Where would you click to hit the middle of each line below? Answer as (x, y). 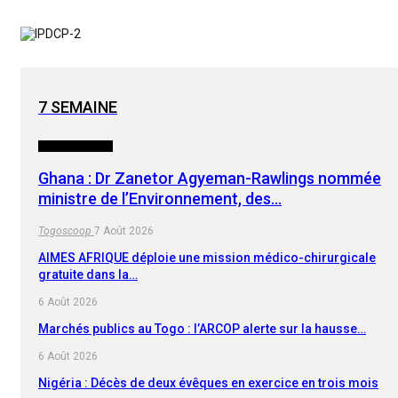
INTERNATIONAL (76, 146)
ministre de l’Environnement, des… (160, 198)
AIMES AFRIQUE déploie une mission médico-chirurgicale (207, 257)
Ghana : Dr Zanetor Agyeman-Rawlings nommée (210, 178)
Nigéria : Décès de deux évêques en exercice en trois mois (208, 382)
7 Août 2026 (124, 231)
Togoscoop (66, 231)
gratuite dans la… (88, 274)
